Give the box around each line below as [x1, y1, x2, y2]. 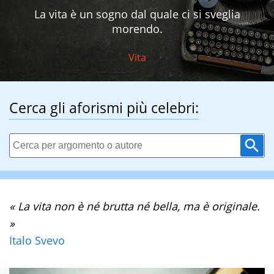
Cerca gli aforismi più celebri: [9, 98, 199, 118]
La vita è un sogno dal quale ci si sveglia [34, 7, 240, 22]
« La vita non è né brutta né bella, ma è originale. [9, 199, 260, 214]
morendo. [111, 21, 163, 37]
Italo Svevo [9, 233, 65, 248]
